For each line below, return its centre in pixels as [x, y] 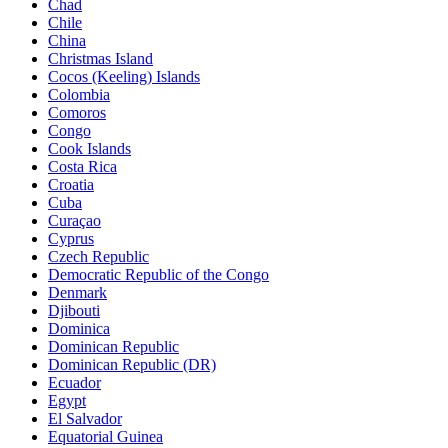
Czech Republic [98, 256]
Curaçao [74, 220]
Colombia [79, 94]
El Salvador [85, 418]
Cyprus [71, 238]
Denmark [77, 292]
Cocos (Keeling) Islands [124, 76]
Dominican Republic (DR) [132, 364]
